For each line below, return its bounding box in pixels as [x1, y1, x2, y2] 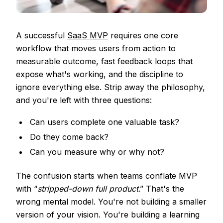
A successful [16, 30, 67, 40]
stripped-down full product [37, 183, 138, 194]
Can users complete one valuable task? [30, 116, 179, 127]
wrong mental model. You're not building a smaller [16, 196, 207, 207]
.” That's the [138, 183, 184, 194]
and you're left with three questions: [16, 95, 152, 105]
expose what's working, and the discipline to [16, 69, 183, 79]
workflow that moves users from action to [16, 43, 176, 53]
